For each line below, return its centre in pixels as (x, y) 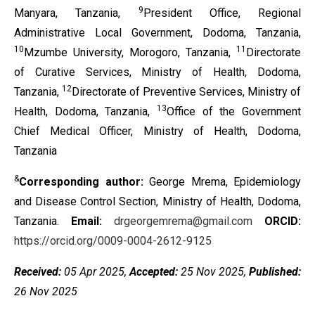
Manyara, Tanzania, (76, 13)
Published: (275, 272)
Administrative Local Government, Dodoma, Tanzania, (157, 33)
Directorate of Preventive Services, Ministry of (186, 92)
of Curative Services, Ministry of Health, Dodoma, (157, 72)
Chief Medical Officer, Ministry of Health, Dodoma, (157, 131)
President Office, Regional (222, 13)
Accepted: (154, 272)
